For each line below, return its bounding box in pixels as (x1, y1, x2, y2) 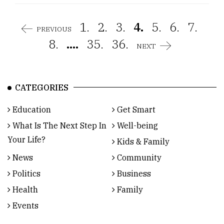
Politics (10, 168, 40, 179)
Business (115, 168, 151, 179)
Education (10, 104, 51, 115)
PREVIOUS (36, 24, 71, 34)
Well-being (115, 120, 158, 131)
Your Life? (7, 134, 45, 145)
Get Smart (115, 104, 155, 115)
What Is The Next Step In (10, 120, 106, 131)
